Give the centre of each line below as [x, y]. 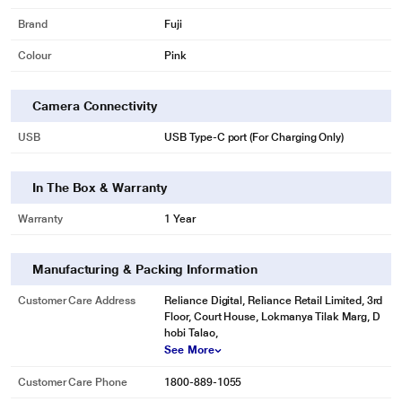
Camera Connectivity [95, 106]
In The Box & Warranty [100, 188]
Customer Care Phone [73, 382]
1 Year [180, 219]
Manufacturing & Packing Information [145, 269]
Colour [35, 56]
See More [189, 350]
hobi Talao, [191, 333]
